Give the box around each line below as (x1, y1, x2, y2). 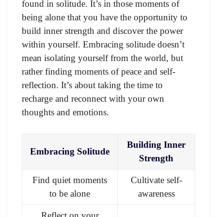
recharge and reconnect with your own (22, 93, 164, 104)
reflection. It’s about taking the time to (22, 79, 163, 90)
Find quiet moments (32, 174, 107, 185)
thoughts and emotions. (22, 107, 109, 117)
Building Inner (127, 139, 186, 150)
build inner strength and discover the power (22, 25, 183, 36)
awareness (138, 188, 175, 199)
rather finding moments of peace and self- (22, 66, 175, 77)
